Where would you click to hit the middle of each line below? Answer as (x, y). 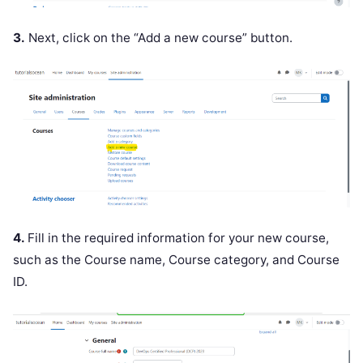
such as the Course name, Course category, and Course (176, 260)
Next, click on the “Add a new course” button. (159, 37)
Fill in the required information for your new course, (178, 238)
